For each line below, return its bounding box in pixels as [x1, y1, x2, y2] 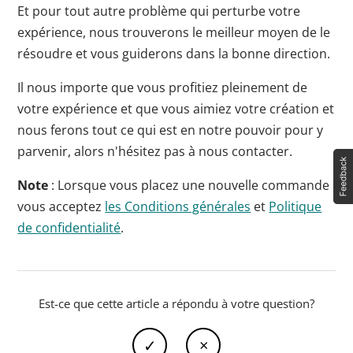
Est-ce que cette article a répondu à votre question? [39, 295, 314, 311]
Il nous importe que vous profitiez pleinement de [17, 79, 308, 96]
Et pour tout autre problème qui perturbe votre [17, 2, 301, 20]
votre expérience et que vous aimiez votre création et [17, 100, 335, 117]
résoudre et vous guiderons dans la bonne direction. [17, 45, 331, 62]
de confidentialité [17, 219, 121, 236]
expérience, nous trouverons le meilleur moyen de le [17, 24, 331, 41]
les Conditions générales [105, 198, 251, 215]
